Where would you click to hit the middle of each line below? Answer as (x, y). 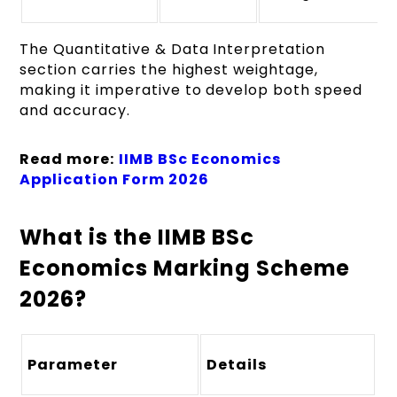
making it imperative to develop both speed (191, 90)
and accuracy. (75, 110)
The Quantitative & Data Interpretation (172, 49)
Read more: (67, 159)
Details (237, 364)
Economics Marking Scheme (185, 268)
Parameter (73, 364)
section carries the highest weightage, (169, 69)
